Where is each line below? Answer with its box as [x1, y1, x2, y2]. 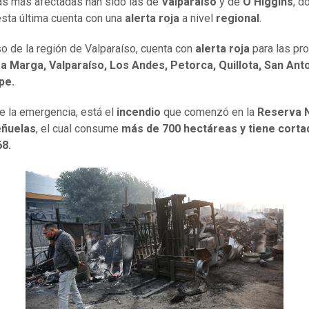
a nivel [179, 12, 216, 26]
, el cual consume [36, 122, 121, 136]
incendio [117, 106, 163, 119]
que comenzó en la [163, 106, 257, 119]
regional [216, 12, 259, 26]
